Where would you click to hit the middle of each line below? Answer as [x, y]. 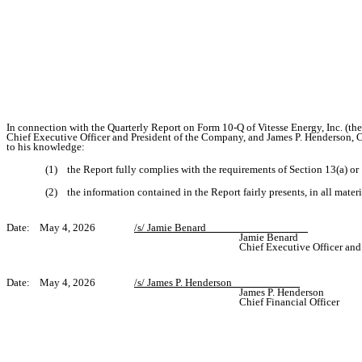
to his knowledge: [46, 147]
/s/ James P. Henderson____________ [217, 283]
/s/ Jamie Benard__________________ [221, 228]
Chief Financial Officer [289, 302]
